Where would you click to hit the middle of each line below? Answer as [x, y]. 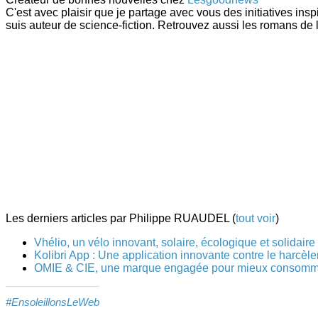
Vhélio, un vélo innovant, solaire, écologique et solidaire [175, 242]
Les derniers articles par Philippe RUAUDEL [119, 218]
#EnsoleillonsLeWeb [53, 303]
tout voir [256, 218]
